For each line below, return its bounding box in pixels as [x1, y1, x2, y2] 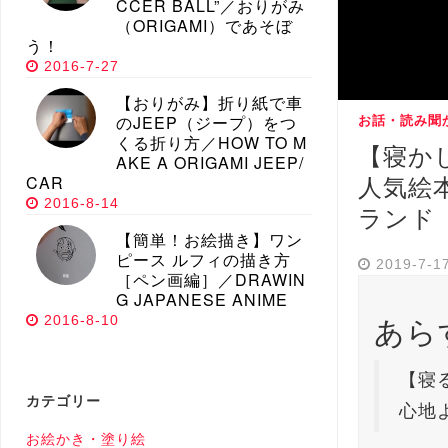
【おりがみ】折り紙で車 [116, 91, 303, 115]
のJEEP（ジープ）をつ [116, 111, 297, 135]
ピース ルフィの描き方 [116, 248, 291, 272]
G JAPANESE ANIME [116, 288, 288, 312]
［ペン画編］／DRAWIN [116, 268, 306, 292]
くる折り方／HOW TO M [116, 131, 307, 155]
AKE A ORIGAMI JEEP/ [116, 151, 304, 175]
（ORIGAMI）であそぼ [116, 14, 293, 38]
